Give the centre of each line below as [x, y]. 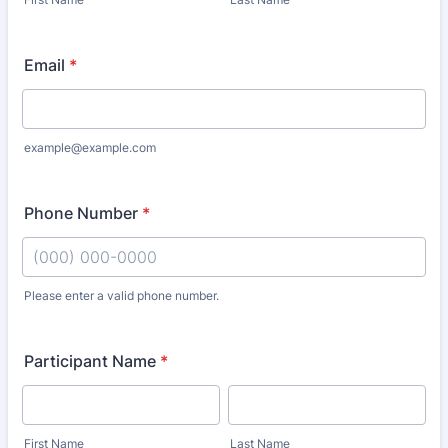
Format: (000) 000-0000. [116, 312]
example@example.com [90, 147]
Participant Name [90, 361]
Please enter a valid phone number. [121, 295]
